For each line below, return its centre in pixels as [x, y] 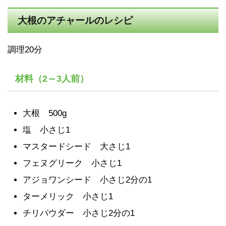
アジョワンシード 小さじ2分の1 [87, 180]
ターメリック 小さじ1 [68, 197]
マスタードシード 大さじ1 [76, 147]
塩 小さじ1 [46, 130]
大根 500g [45, 114]
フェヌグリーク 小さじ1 [72, 163]
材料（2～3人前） [52, 79]
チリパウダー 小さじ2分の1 [79, 213]
